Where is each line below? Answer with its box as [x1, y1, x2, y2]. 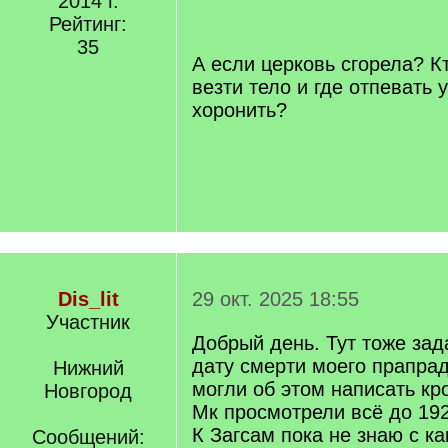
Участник [46, 311, 130, 333]
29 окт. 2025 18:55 [192, 288, 359, 310]
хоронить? [192, 99, 287, 121]
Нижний [52, 357, 124, 379]
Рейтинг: [49, 13, 127, 35]
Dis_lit [57, 288, 119, 310]
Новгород [44, 380, 132, 402]
